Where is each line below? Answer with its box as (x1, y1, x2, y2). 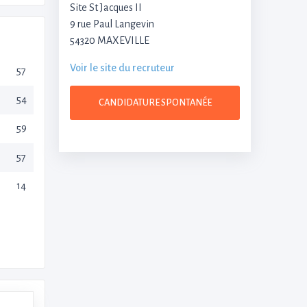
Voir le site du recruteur (70, 62, 175, 73)
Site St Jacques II (70, 1, 142, 13)
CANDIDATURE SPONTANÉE (98, 97, 212, 108)
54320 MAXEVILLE (70, 34, 149, 46)
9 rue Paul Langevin (70, 18, 154, 29)
